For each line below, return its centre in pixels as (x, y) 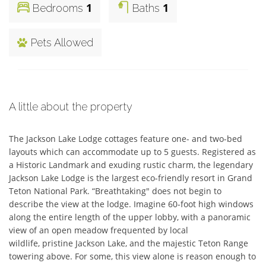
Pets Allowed (60, 43)
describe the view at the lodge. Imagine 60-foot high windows (131, 204)
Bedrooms (58, 8)
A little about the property (71, 107)
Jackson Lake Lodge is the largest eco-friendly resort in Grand (131, 178)
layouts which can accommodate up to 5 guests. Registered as (132, 152)
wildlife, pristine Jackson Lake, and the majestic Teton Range (129, 243)
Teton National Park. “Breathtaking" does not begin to (115, 191)
